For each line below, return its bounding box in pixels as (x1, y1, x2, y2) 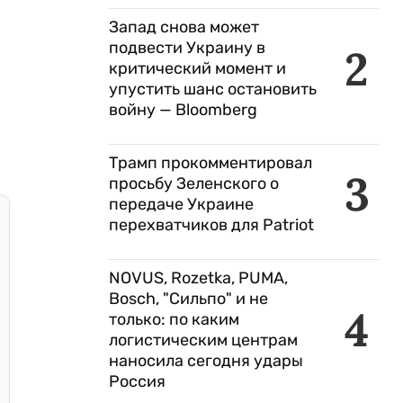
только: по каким (109, 309, 239, 329)
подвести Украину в (109, 38, 265, 58)
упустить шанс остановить (109, 79, 317, 99)
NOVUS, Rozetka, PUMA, (109, 268, 288, 288)
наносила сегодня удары (109, 351, 303, 371)
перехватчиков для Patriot (109, 215, 318, 235)
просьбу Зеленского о (109, 174, 279, 193)
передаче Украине (109, 194, 254, 214)
